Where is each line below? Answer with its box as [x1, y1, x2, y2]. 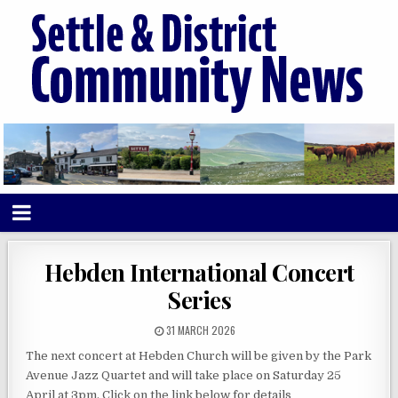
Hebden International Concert [44, 256, 354, 288]
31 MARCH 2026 [163, 322, 235, 338]
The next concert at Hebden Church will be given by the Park [26, 348, 372, 362]
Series [167, 283, 231, 315]
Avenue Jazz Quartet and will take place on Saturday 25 [26, 368, 342, 382]
